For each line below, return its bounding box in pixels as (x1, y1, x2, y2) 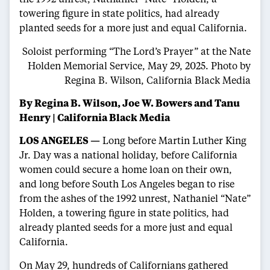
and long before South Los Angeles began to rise (19, 177, 234, 190)
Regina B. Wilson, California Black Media (64, 73, 251, 86)
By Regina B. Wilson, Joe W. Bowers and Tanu (19, 96, 240, 109)
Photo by (211, 58, 251, 72)
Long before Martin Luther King (100, 134, 246, 147)
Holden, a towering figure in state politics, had (19, 206, 229, 219)
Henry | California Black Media (19, 110, 170, 124)
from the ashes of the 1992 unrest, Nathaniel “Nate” (19, 192, 251, 205)
